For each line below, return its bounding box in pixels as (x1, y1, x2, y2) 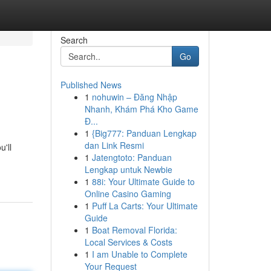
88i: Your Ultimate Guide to (91, 175, 195, 188)
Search (60, 34, 88, 46)
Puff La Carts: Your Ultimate (91, 200, 198, 212)
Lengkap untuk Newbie (84, 163, 172, 175)
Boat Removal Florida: (91, 224, 177, 236)
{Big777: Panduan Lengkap (91, 127, 197, 139)
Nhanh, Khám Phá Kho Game (84, 103, 198, 115)
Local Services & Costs (84, 236, 172, 248)
